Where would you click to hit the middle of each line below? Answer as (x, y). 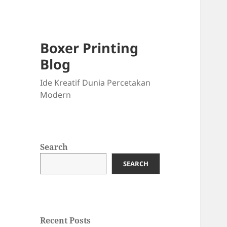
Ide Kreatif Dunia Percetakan (96, 83)
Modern (56, 95)
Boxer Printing (89, 48)
